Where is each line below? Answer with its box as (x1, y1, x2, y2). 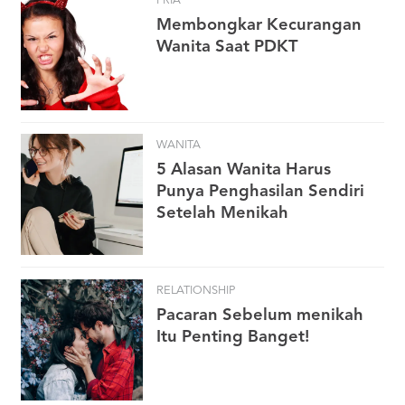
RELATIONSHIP (156, 284, 235, 297)
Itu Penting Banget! (156, 328, 309, 345)
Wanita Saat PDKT (156, 38, 298, 55)
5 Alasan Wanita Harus (156, 162, 331, 179)
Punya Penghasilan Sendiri (156, 184, 364, 201)
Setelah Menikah (156, 205, 288, 222)
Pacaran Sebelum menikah (156, 306, 363, 324)
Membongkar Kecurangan (156, 16, 362, 33)
